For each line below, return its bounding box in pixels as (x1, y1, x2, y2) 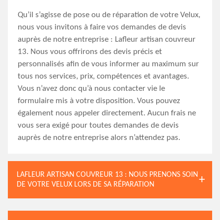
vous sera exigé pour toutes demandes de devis (18, 121, 179, 130)
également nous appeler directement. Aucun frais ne (18, 109, 196, 117)
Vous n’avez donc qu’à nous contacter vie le (18, 84, 165, 93)
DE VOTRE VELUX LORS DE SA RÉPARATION (17, 181, 154, 189)
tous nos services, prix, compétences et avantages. (18, 72, 189, 81)
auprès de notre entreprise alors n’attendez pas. (18, 134, 180, 142)
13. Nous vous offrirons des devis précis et (18, 48, 162, 56)
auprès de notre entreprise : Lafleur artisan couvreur (18, 35, 195, 44)
